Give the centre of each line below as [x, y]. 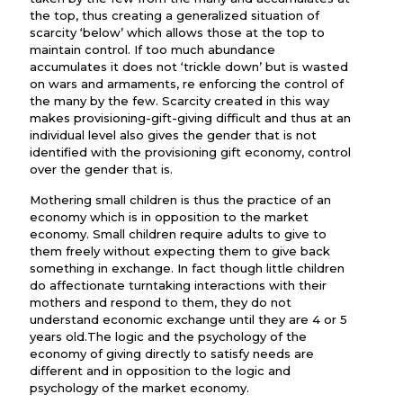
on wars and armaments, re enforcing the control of [187, 84]
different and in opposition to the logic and [160, 371]
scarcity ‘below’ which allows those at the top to [177, 32]
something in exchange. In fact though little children [187, 268]
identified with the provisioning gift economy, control [190, 152]
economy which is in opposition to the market [169, 217]
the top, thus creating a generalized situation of [175, 15]
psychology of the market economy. [139, 388]
